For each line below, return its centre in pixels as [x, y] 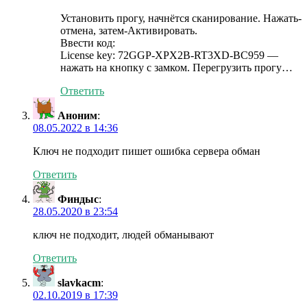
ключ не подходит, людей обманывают [123, 235]
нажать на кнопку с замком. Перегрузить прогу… [176, 68]
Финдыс [78, 199]
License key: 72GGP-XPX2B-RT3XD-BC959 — [169, 56]
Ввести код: [88, 43]
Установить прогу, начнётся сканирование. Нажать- [181, 19]
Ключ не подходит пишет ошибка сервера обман [147, 151]
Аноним [77, 116]
